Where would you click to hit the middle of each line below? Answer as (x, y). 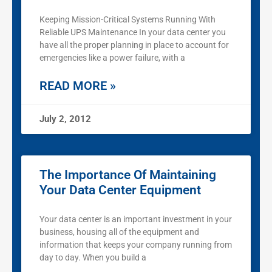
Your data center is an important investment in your (136, 219)
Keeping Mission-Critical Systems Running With (127, 20)
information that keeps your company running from (136, 245)
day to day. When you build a (93, 258)
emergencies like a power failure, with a (112, 58)
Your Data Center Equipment (120, 190)
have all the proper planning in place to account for (134, 45)
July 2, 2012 (65, 119)
